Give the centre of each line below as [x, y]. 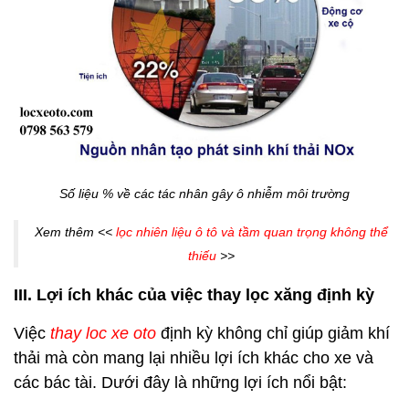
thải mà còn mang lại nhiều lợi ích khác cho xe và [194, 357]
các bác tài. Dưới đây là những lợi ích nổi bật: [180, 382]
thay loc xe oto [103, 333]
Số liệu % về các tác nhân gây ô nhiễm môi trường [204, 193]
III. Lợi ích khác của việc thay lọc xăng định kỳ [194, 294]
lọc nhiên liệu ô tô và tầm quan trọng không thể [250, 231]
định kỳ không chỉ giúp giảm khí [275, 333]
